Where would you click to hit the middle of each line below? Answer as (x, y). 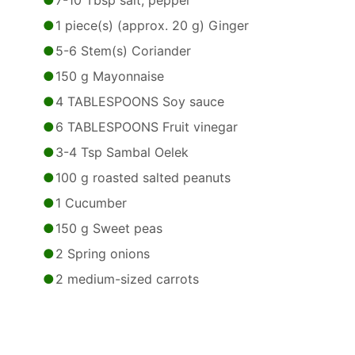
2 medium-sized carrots (127, 279)
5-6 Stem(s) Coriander (123, 51)
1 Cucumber (91, 203)
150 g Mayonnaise (110, 76)
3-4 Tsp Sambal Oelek (122, 152)
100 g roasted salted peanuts (143, 177)
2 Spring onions (103, 254)
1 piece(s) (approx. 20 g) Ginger (152, 25)
